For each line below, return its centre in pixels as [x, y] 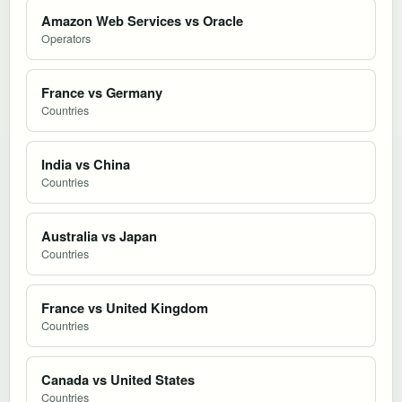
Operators [66, 38]
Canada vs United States [118, 379]
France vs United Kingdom [125, 307]
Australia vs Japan [99, 236]
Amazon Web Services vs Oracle [142, 20]
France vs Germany [102, 92]
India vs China [86, 164]
